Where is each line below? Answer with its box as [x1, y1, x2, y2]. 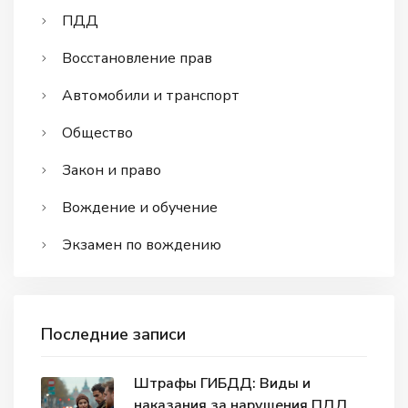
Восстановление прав [62, 47, 212, 68]
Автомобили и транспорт [62, 85, 240, 106]
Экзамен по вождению [62, 234, 221, 255]
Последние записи [41, 322, 187, 345]
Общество [62, 122, 133, 143]
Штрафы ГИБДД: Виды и [134, 373, 311, 394]
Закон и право [62, 159, 161, 180]
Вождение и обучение [62, 197, 218, 218]
